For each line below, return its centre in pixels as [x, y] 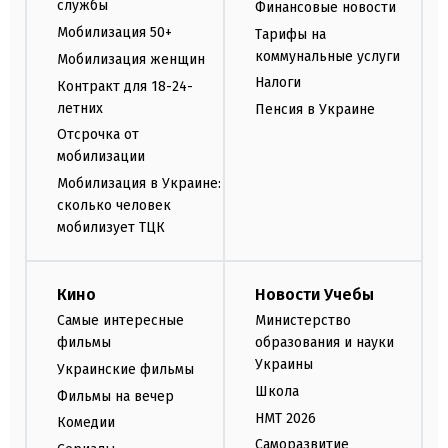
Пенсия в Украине [315, 110]
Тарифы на [290, 34]
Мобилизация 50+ [114, 32]
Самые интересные [120, 320]
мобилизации [101, 157]
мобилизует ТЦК [111, 228]
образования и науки [324, 342]
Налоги [278, 83]
